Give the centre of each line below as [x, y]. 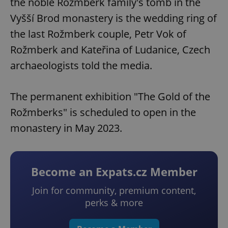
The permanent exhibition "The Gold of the [110, 97]
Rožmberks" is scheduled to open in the [103, 112]
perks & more [114, 203]
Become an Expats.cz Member [114, 172]
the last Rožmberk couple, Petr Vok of [98, 34]
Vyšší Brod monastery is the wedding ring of [113, 18]
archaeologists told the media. [81, 66]
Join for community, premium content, [114, 191]
